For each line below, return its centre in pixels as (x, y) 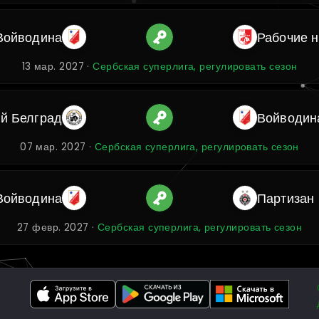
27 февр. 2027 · (57, 228)
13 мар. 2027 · (57, 67)
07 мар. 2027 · (57, 147)
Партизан (286, 198)
